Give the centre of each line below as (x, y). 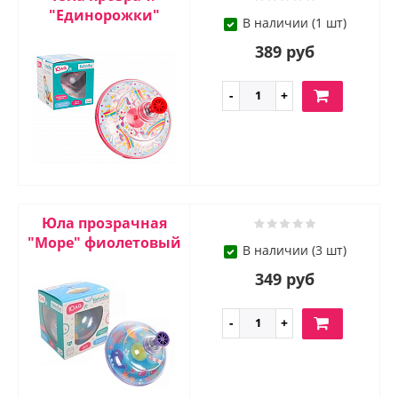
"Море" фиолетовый (104, 243)
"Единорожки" (104, 16)
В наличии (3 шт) (294, 251)
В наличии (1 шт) (294, 23)
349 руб (285, 279)
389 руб (285, 52)
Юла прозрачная (104, 223)
